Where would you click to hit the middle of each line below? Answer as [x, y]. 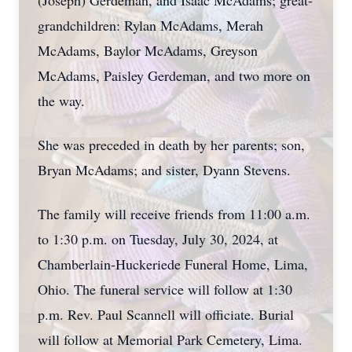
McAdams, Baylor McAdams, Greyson [148, 50]
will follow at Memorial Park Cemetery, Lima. [172, 339]
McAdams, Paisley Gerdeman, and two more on [174, 75]
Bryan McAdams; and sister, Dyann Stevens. [164, 170]
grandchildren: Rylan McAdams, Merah [150, 25]
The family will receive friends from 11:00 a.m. [174, 214]
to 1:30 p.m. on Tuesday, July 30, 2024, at [158, 239]
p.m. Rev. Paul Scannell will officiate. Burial [166, 314]
